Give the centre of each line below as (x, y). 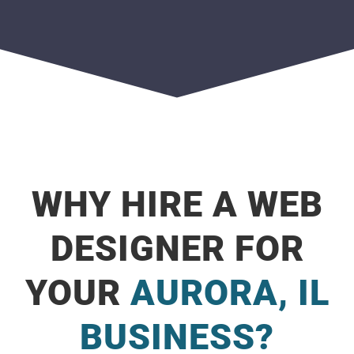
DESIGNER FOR (177, 249)
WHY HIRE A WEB (177, 204)
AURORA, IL (230, 293)
